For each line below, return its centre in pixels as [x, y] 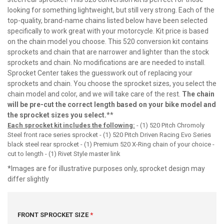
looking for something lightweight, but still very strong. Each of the [111, 10]
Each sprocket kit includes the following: [71, 125]
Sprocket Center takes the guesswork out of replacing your [100, 73]
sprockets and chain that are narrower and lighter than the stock [108, 52]
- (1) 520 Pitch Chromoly [170, 125]
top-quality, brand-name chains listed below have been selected [107, 20]
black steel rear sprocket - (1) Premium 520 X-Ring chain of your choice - [111, 144]
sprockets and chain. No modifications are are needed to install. [106, 62]
